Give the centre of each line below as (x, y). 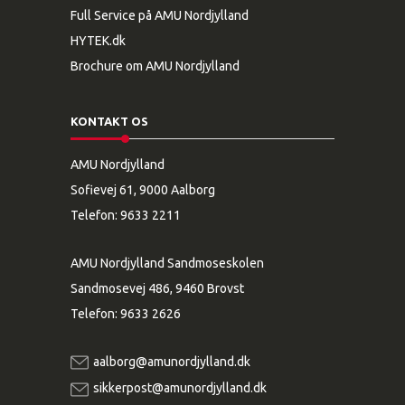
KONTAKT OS (109, 121)
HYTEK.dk (98, 40)
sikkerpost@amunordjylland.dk (179, 388)
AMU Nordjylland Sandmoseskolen (167, 263)
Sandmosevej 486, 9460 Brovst (157, 288)
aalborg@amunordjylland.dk (171, 361)
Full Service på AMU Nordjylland (159, 15)
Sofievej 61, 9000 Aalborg (142, 189)
